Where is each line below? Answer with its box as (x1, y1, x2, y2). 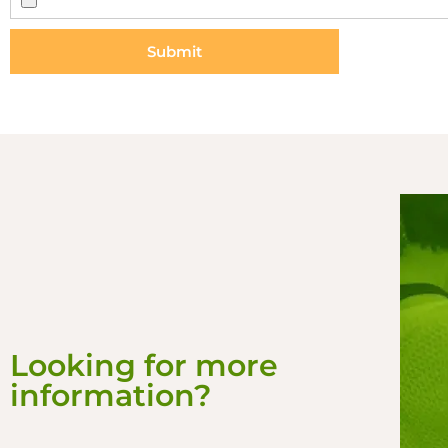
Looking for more (10, 347, 278, 384)
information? (10, 377, 211, 414)
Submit (147, 42, 202, 61)
